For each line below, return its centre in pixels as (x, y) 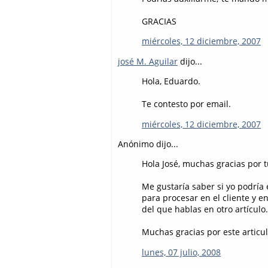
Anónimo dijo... (148, 144)
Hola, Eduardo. (171, 81)
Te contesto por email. (186, 104)
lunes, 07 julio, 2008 (181, 252)
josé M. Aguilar (148, 61)
